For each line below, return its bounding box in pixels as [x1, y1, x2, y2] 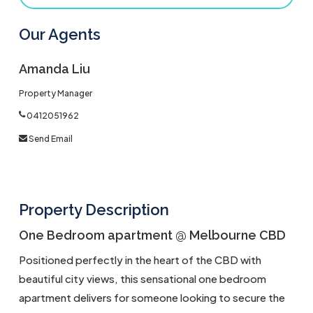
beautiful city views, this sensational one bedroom [18, 271, 266, 285]
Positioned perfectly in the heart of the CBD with [18, 252, 261, 266]
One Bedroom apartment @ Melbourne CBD [18, 227, 286, 242]
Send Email [28, 133, 73, 145]
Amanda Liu [18, 61, 90, 76]
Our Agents [18, 25, 101, 43]
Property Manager [18, 88, 92, 99]
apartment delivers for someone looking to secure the [18, 290, 285, 304]
